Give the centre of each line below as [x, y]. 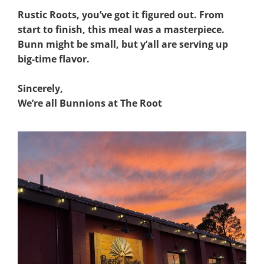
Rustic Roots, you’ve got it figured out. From [121, 14]
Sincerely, [40, 88]
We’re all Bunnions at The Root [90, 103]
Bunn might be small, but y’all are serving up [123, 44]
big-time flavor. [54, 59]
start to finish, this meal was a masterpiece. [121, 29]
